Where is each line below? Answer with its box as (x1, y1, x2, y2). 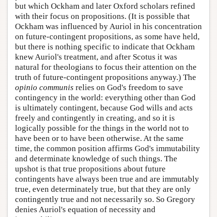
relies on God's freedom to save (74, 82, 183, 92)
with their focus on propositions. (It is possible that (15, 11, 190, 21)
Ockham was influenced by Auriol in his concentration (15, 21, 202, 31)
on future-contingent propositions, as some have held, (15, 31, 200, 41)
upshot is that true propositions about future (15, 164, 166, 173)
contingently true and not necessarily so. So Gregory (15, 194, 195, 204)
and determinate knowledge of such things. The (15, 154, 177, 163)
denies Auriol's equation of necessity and (15, 204, 155, 214)
